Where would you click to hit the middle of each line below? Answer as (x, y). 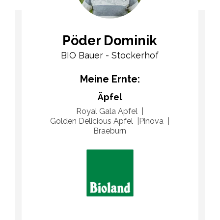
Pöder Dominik (110, 40)
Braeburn (110, 131)
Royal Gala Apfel (107, 111)
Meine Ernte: (110, 79)
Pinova (151, 121)
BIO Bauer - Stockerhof (110, 55)
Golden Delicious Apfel (92, 121)
